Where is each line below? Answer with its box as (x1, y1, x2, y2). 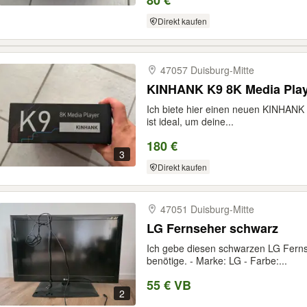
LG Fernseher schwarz (147, 219, 278, 237)
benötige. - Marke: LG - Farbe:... (147, 254, 287, 267)
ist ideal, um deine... (147, 114, 234, 128)
